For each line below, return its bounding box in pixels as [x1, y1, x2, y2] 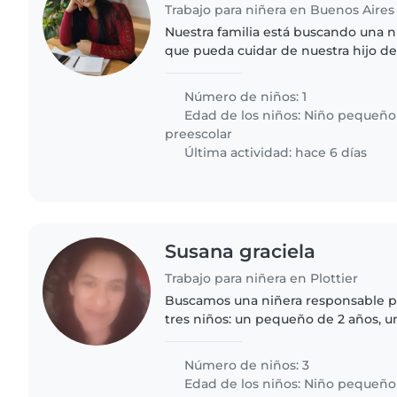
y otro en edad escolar [165, 330, 308, 346]
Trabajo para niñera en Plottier [165, 270, 359, 287]
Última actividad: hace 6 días [181, 144, 368, 160]
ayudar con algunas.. [165, 79, 295, 96]
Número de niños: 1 [181, 88, 307, 105]
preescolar [165, 125, 233, 142]
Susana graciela [165, 239, 316, 262]
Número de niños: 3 [181, 357, 310, 374]
